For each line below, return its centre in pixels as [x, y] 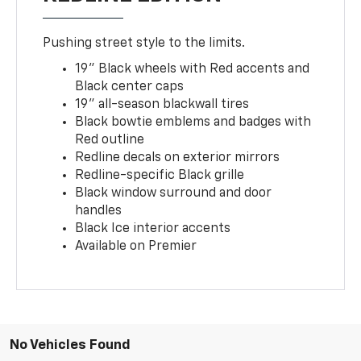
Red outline [110, 141]
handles [99, 212]
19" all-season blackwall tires [162, 105]
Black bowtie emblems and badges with [193, 123]
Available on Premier [136, 247]
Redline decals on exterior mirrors [178, 158]
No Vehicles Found [70, 346]
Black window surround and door [174, 194]
